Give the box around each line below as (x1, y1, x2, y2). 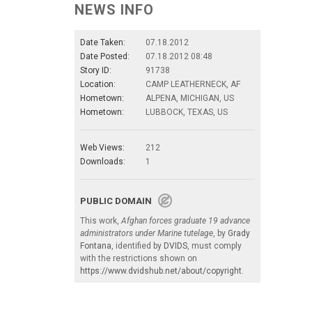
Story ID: (80, 65, 111, 75)
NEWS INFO (75, 1, 154, 18)
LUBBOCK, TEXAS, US (146, 107, 228, 117)
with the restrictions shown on (80, 253, 197, 263)
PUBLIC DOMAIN (80, 196, 158, 206)
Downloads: (80, 157, 125, 166)
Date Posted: (80, 52, 130, 61)
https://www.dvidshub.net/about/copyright (80, 266, 242, 276)
